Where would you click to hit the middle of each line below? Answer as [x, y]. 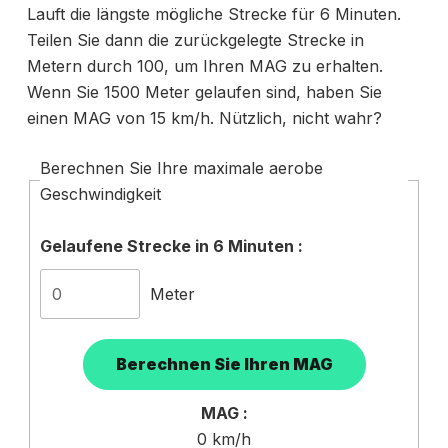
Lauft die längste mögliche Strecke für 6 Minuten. [213, 13]
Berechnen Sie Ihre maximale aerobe [181, 167]
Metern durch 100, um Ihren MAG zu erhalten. [204, 65]
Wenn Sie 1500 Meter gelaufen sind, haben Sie [204, 91]
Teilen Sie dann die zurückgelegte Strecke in [195, 39]
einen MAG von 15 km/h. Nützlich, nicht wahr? [204, 117]
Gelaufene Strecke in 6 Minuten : [171, 245]
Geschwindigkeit [100, 193]
